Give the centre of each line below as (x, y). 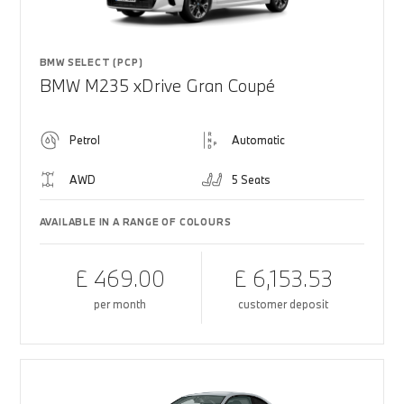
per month (120, 304)
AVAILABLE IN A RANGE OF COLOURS (135, 222)
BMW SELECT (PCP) (91, 62)
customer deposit (284, 304)
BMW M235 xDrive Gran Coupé (157, 86)
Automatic (258, 140)
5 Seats (251, 179)
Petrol (84, 140)
